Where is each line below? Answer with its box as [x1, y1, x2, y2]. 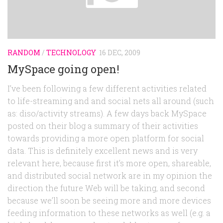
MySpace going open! [7, 62, 119, 76]
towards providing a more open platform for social [7, 133, 204, 143]
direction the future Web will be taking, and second [7, 183, 205, 193]
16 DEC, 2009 [99, 47, 140, 57]
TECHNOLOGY [46, 47, 96, 57]
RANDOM [7, 47, 40, 57]
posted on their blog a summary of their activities [7, 120, 198, 131]
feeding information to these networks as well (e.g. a [7, 208, 211, 218]
